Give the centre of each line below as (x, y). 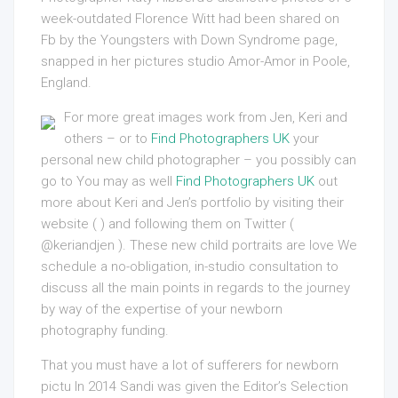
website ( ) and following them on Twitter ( (167, 224)
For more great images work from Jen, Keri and (206, 117)
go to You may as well (108, 181)
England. (66, 83)
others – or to (107, 139)
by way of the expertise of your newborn (162, 309)
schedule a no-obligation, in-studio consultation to (190, 267)
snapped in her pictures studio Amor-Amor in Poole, (195, 61)
